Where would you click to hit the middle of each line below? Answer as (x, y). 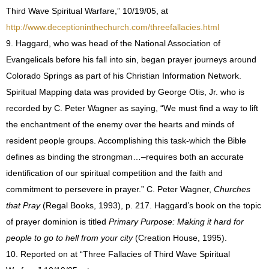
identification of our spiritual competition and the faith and (114, 173)
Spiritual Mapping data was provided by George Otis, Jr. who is (125, 92)
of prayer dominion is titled (57, 222)
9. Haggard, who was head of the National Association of (113, 44)
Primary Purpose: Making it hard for (176, 222)
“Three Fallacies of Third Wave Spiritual (155, 254)
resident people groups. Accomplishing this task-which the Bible (126, 141)
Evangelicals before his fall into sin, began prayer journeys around (131, 60)
